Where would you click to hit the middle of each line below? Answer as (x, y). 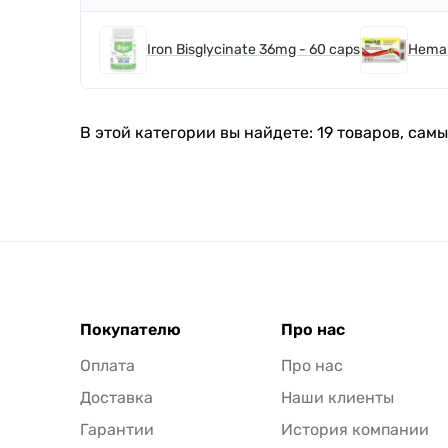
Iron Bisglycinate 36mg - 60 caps (253, 50)
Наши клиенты (338, 398)
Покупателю (130, 330)
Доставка (116, 398)
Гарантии (117, 430)
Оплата (107, 366)
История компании (355, 430)
